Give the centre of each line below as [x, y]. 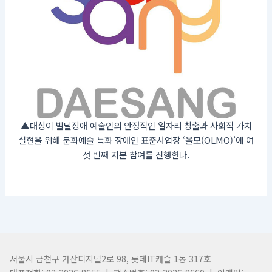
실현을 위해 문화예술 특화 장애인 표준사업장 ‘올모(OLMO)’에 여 [136, 140]
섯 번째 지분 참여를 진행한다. [136, 154]
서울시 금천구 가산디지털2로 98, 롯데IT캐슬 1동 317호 [110, 258]
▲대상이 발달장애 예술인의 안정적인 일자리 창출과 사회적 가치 [136, 125]
